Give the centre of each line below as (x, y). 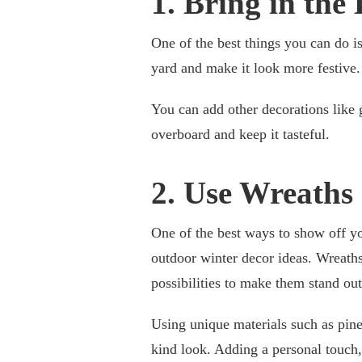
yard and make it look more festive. (256, 67)
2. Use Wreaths (252, 193)
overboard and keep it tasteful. (240, 134)
